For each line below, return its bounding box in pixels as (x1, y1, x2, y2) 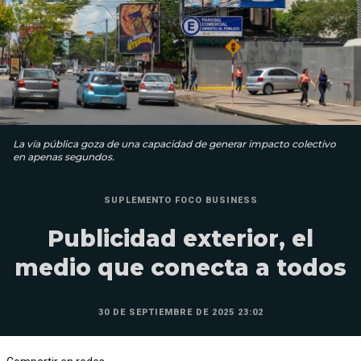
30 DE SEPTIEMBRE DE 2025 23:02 (98, 307, 263, 318)
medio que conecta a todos (15, 254, 346, 282)
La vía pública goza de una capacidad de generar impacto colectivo (13, 138, 336, 151)
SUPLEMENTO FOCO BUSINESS (103, 195, 258, 206)
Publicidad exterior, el (48, 225, 313, 253)
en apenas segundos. (13, 151, 114, 164)
